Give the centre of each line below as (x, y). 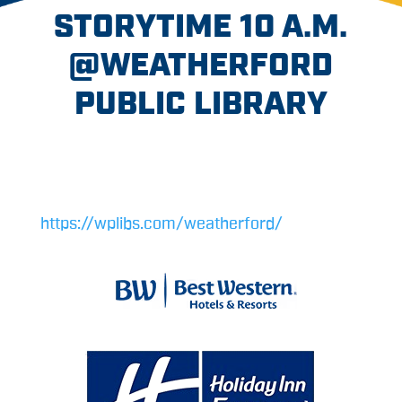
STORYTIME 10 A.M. (201, 26)
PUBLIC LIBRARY (201, 104)
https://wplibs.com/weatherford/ (161, 223)
